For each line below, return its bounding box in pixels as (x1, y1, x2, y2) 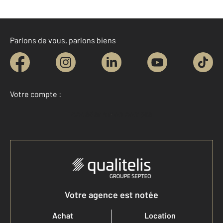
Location (144, 211, 176, 221)
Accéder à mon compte (76, 109, 152, 119)
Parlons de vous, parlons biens (10, 35, 116, 45)
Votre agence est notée (65, 189, 158, 201)
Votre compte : (10, 89, 61, 99)
